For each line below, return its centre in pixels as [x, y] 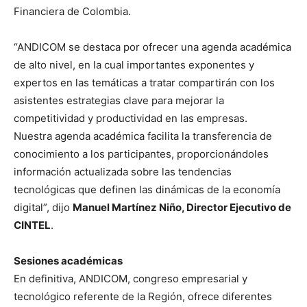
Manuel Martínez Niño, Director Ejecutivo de [182, 207]
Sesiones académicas [68, 260]
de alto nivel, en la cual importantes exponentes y [134, 64]
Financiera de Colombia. [72, 11]
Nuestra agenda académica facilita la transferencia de [143, 136]
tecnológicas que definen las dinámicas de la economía [147, 189]
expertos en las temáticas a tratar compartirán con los [144, 82]
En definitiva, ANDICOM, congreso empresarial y [131, 278]
